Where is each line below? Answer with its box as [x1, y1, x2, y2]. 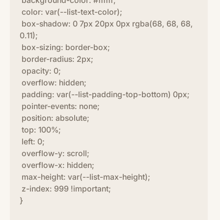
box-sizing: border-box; [20, 42, 110, 52]
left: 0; [20, 137, 45, 146]
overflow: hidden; [20, 78, 86, 87]
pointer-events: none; [20, 101, 100, 111]
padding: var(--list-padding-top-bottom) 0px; [20, 89, 190, 99]
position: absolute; [20, 113, 89, 123]
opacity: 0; [20, 66, 61, 76]
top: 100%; [20, 125, 61, 135]
